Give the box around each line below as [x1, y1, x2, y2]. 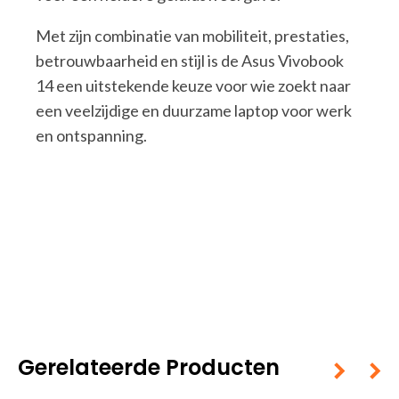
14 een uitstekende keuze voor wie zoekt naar [36, 76, 351, 96]
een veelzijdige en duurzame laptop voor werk [36, 101, 352, 121]
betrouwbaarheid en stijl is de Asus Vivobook [36, 51, 344, 71]
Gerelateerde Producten [18, 353, 280, 383]
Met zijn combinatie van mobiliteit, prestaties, [36, 26, 349, 46]
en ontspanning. [36, 126, 147, 146]
